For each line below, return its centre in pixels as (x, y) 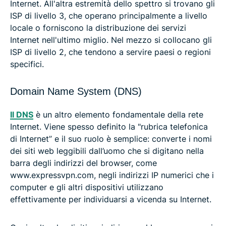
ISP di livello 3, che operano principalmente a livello (109, 16)
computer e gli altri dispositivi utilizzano (87, 187)
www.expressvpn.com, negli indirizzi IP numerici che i (112, 175)
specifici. (27, 64)
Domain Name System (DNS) (76, 92)
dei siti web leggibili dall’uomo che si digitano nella (107, 151)
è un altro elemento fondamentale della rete (118, 115)
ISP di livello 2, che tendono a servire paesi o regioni (110, 52)
